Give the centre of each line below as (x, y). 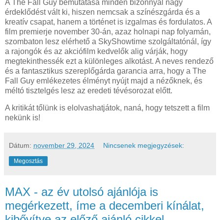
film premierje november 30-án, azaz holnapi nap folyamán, (108, 31)
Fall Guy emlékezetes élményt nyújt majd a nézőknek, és (104, 81)
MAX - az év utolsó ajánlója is (82, 192)
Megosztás (28, 161)
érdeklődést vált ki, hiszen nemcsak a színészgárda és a (102, 12)
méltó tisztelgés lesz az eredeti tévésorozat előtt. (89, 90)
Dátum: (21, 146)
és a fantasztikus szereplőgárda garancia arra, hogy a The (106, 71)
